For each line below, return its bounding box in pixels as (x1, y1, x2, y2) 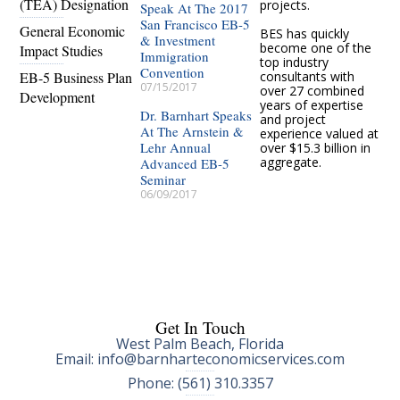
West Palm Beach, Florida (116, 334, 284, 354)
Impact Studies (20, 40, 104, 60)
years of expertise (260, 96, 364, 113)
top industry (260, 53, 329, 71)
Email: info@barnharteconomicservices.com (55, 349, 345, 370)
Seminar (139, 170, 186, 188)
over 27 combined (260, 81, 365, 99)
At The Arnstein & (139, 121, 244, 140)
